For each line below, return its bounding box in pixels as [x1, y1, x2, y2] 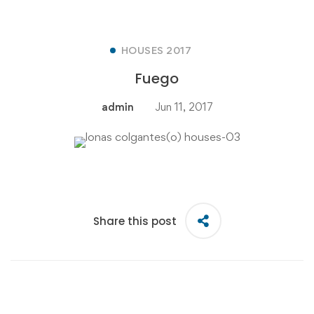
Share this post [93, 213, 177, 228]
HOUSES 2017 [121, 44, 192, 56]
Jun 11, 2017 [154, 100, 213, 114]
